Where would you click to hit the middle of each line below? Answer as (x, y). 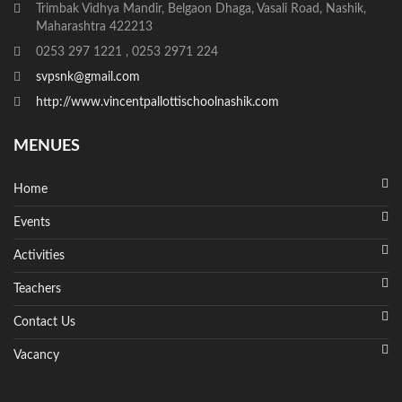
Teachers (37, 289)
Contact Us (44, 323)
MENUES (47, 147)
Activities (39, 256)
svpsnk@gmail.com (88, 78)
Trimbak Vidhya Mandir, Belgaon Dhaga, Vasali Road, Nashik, (201, 9)
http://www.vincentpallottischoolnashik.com (157, 103)
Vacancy (36, 356)
